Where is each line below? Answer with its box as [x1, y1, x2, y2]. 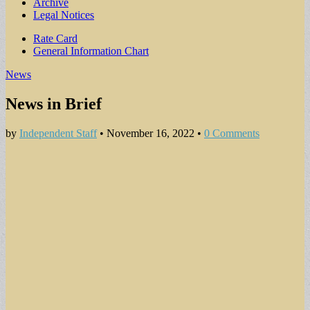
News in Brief [6, 94, 102, 113]
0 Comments [204, 127, 259, 139]
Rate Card [33, 33, 77, 44]
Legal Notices [33, 9, 94, 21]
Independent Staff [19, 127, 97, 139]
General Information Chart [33, 45, 149, 57]
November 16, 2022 [107, 127, 194, 139]
